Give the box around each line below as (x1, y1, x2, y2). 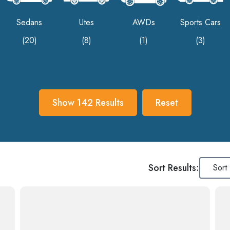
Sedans (16, 16, 43, 28)
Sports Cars (180, 16, 221, 28)
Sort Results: (148, 161, 199, 175)
